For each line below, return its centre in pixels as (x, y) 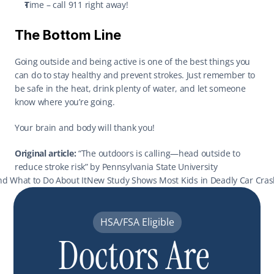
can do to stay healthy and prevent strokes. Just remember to (135, 75)
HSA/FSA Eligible (137, 222)
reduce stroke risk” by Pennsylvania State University (117, 167)
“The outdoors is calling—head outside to (158, 153)
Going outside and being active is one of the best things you (133, 61)
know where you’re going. (66, 102)
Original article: (46, 153)
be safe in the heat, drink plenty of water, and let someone (130, 88)
